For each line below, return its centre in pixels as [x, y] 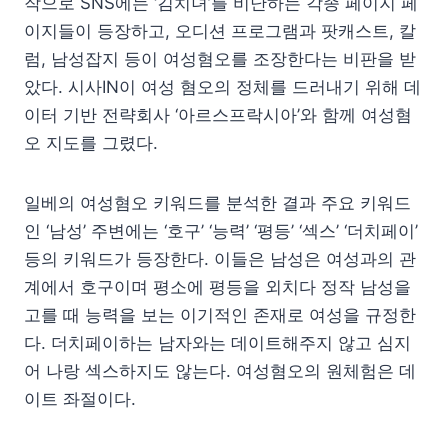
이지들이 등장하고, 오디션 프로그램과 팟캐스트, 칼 [220, 30]
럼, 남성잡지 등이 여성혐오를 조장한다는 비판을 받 [220, 58]
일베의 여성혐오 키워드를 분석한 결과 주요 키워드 [217, 202]
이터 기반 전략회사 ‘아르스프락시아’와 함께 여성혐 [218, 114]
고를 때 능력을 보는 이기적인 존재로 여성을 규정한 [220, 314]
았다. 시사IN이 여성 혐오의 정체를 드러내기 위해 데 [222, 86]
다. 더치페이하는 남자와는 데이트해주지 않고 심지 [217, 342]
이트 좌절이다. [80, 398]
